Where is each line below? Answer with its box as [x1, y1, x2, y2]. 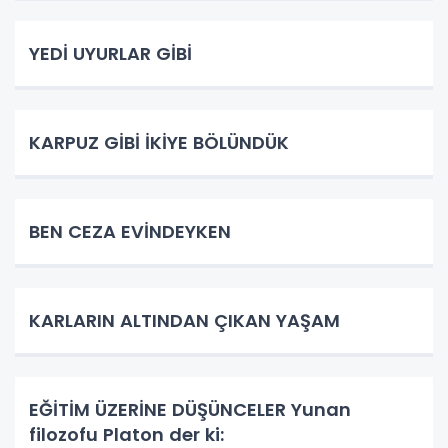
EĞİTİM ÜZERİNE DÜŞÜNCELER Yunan [29, 396, 351, 422]
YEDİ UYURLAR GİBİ [29, 40, 192, 66]
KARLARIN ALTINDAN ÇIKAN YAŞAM [29, 307, 355, 333]
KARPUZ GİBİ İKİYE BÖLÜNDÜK [29, 129, 289, 155]
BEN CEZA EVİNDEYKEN [29, 218, 231, 244]
